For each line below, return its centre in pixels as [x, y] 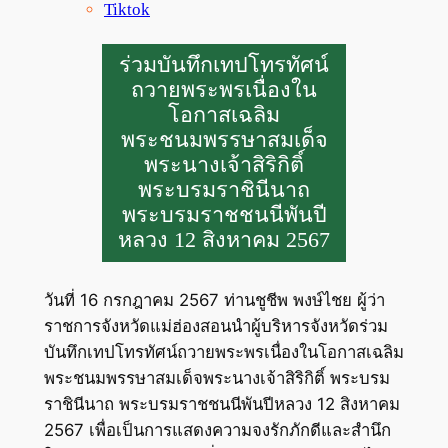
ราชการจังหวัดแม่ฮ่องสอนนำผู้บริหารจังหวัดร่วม [215, 325]
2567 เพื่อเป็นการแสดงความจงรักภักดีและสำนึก [217, 429]
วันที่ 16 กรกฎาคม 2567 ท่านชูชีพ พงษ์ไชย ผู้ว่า [214, 299]
